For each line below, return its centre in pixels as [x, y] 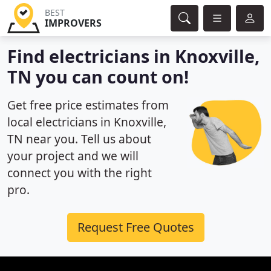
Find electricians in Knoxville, [133, 56]
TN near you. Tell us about [79, 139]
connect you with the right [80, 173]
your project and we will [73, 156]
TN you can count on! [98, 77]
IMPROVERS [73, 23]
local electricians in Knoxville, [87, 122]
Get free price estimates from [88, 105]
